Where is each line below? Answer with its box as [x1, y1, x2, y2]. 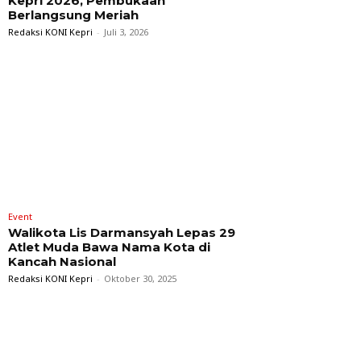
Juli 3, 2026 [104, 26, 148, 39]
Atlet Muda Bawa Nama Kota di [8, 239, 210, 255]
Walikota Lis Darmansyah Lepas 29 [8, 225, 235, 241]
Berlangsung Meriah [8, 7, 139, 23]
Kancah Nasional [8, 254, 116, 270]
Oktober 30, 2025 [104, 272, 176, 285]
